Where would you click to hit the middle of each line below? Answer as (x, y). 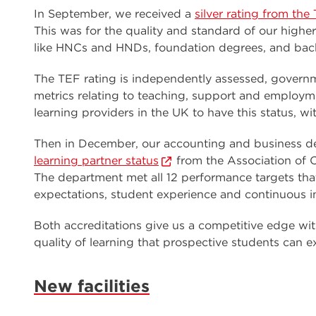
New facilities (92, 286)
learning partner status (96, 160)
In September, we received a (114, 14)
